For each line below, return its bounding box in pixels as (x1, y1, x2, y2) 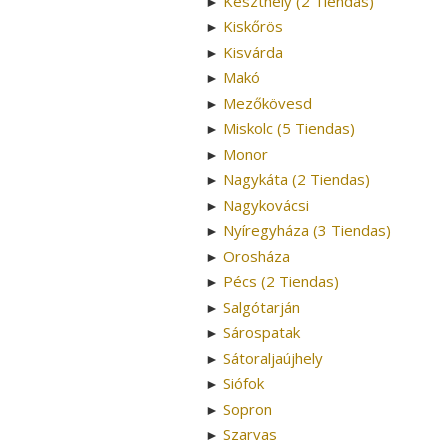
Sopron (223, 398, 272, 419)
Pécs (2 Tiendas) (223, 271, 339, 292)
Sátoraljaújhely (223, 347, 323, 368)
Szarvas (223, 424, 277, 445)
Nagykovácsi (223, 194, 309, 215)
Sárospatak (223, 322, 300, 343)
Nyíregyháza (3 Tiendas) (223, 220, 391, 241)
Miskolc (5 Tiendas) (223, 118, 355, 139)
